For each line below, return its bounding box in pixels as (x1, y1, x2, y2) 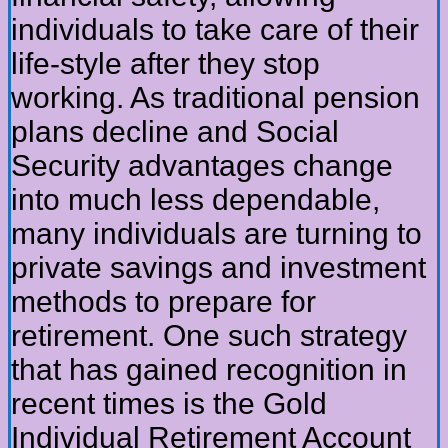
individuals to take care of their (11, 13, 419, 47)
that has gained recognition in (11, 353, 407, 387)
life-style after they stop (11, 47, 320, 81)
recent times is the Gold (11, 387, 327, 421)
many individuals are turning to (11, 217, 422, 251)
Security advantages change (11, 149, 393, 183)
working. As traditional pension (11, 81, 420, 115)
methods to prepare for (11, 285, 316, 319)
